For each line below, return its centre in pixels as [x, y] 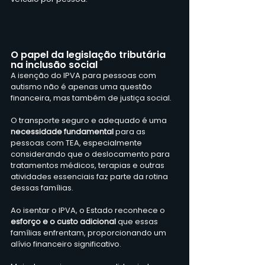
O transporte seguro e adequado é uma [90, 120]
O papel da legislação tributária [89, 54]
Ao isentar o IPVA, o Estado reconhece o [89, 210]
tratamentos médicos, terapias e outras [88, 165]
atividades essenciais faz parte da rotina [90, 176]
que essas [138, 221]
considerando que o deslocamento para [91, 154]
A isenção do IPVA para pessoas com [84, 75]
